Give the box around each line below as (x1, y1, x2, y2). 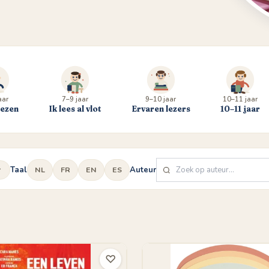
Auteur (130, 164, 156, 175)
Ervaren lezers (131, 104, 190, 113)
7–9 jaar (61, 95, 88, 104)
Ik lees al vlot (49, 104, 101, 113)
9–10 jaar (145, 95, 177, 104)
